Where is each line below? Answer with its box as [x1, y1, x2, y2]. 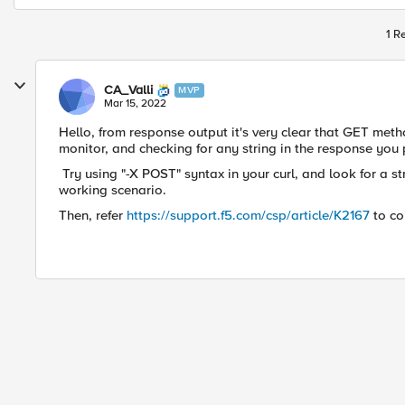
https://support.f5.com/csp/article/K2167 [127, 207, 370, 223]
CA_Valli [104, 82, 153, 98]
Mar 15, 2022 [104, 97, 166, 110]
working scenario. [59, 182, 170, 198]
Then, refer [59, 207, 127, 223]
